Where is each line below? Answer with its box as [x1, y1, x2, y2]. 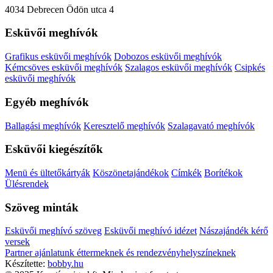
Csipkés [235, 62, 265, 73]
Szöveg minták [5, 200, 79, 214]
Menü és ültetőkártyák [5, 167, 90, 178]
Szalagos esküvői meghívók [125, 62, 232, 73]
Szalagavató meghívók [168, 120, 255, 131]
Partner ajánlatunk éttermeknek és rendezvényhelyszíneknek [5, 247, 236, 258]
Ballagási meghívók [5, 120, 81, 131]
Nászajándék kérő [199, 225, 268, 236]
